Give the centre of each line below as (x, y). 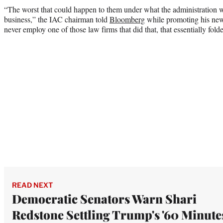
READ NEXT (32, 185)
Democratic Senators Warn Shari (104, 198)
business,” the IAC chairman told (57, 19)
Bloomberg (127, 19)
